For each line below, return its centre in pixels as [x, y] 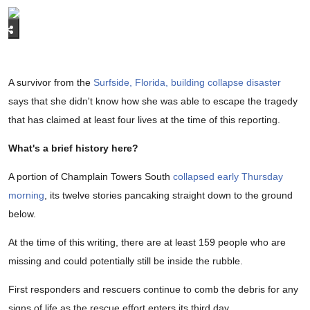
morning [26, 195]
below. [22, 214]
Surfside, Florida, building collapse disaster [187, 83]
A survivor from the [51, 83]
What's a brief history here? [73, 148]
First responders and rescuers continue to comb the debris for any [153, 290]
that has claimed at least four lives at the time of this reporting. [144, 120]
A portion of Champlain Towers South [91, 177]
